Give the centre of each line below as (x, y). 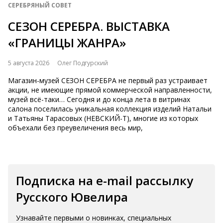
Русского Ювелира (72, 197)
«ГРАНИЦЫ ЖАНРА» (67, 43)
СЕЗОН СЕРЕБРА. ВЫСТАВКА (89, 26)
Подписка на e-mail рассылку (105, 180)
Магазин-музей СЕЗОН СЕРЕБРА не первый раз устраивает (108, 80)
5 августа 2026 (29, 63)
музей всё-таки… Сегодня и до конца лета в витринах (99, 99)
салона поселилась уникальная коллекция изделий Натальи (110, 109)
